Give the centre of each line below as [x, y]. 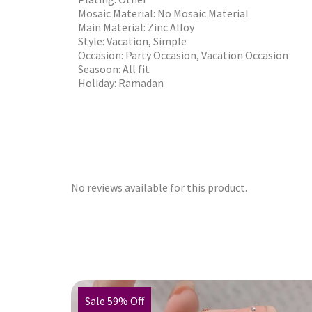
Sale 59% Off [115, 301]
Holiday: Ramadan [121, 83]
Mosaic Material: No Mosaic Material [163, 13]
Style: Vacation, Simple [132, 41]
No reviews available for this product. [159, 187]
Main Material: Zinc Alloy [136, 27]
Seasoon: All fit [114, 69]
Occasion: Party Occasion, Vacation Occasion [183, 55]
